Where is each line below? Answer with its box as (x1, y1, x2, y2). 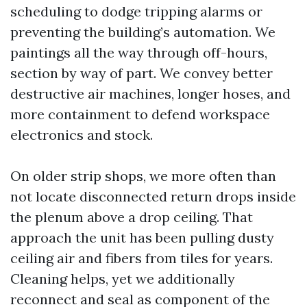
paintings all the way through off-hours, (10, 44, 267, 61)
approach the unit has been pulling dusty (10, 229, 274, 246)
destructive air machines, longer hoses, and (10, 85, 291, 102)
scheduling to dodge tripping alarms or (10, 3, 262, 20)
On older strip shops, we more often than (10, 167, 276, 184)
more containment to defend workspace (10, 106, 270, 123)
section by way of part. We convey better (10, 64, 273, 82)
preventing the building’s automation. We (10, 23, 275, 40)
